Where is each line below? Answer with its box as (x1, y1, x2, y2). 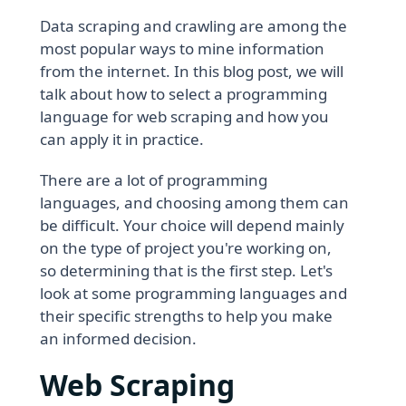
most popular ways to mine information (40, 37, 325, 59)
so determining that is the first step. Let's (40, 259, 333, 281)
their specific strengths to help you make (40, 304, 333, 326)
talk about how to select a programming (40, 82, 328, 104)
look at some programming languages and (40, 282, 348, 304)
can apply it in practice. (40, 128, 205, 150)
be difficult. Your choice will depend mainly (40, 214, 345, 236)
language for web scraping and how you (40, 105, 330, 127)
